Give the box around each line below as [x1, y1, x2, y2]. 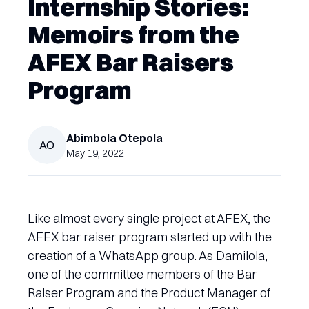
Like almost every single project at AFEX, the [28, 210, 270, 226]
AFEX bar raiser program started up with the [28, 228, 272, 245]
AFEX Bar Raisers [28, 46, 234, 77]
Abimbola [66, 130, 117, 145]
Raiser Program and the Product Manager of [28, 284, 270, 301]
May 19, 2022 [66, 146, 124, 159]
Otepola [119, 130, 163, 145]
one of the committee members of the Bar [28, 266, 257, 282]
